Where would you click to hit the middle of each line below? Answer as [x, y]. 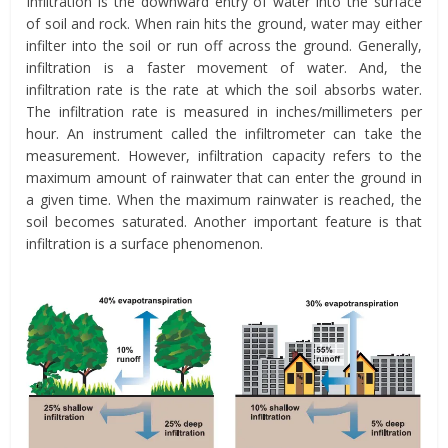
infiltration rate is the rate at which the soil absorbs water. [224, 89]
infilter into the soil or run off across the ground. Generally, [224, 45]
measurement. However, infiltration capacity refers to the [224, 155]
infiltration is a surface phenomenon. [145, 243]
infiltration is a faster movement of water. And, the [224, 67]
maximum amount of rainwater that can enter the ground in [224, 177]
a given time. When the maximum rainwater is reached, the [224, 199]
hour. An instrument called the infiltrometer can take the [224, 133]
